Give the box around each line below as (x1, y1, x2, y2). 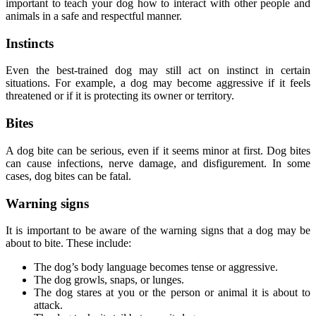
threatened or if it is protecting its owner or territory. (6, 90, 234, 102)
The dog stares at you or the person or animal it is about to (34, 286, 310, 299)
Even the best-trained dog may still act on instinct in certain (6, 64, 310, 77)
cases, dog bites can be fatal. (6, 169, 131, 182)
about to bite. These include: (6, 237, 131, 250)
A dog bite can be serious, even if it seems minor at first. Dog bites (6, 144, 310, 157)
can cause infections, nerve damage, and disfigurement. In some (6, 157, 310, 169)
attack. (34, 299, 63, 312)
